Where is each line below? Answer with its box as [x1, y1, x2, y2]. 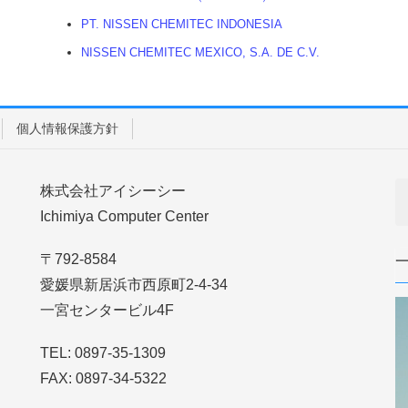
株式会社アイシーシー [40, 182, 186, 199]
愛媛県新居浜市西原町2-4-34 [40, 276, 228, 292]
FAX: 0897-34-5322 [40, 371, 167, 387]
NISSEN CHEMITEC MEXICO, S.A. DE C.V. [81, 46, 320, 60]
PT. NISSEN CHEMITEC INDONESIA [81, 17, 282, 32]
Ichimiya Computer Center [40, 208, 209, 224]
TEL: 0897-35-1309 [40, 345, 166, 362]
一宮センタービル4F [40, 301, 174, 318]
